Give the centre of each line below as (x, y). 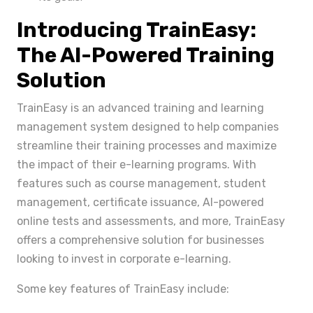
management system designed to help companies (148, 127)
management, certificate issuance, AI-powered (140, 202)
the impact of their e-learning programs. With (137, 165)
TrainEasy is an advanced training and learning (140, 108)
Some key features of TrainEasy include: (123, 289)
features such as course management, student (141, 183)
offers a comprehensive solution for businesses (140, 240)
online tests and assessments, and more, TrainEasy (151, 221)
